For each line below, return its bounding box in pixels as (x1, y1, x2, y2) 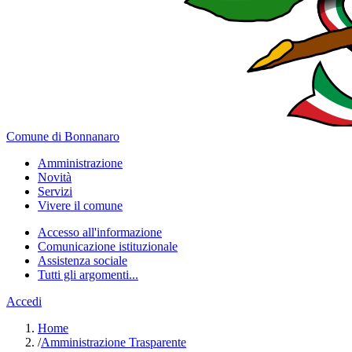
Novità (38, 170, 71, 184)
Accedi (6, 295, 42, 308)
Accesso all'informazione (38, 225, 162, 239)
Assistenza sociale (38, 254, 127, 267)
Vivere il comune (38, 199, 123, 212)
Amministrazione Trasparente (41, 335, 186, 349)
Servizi (38, 185, 72, 198)
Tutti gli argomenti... (38, 268, 138, 281)
